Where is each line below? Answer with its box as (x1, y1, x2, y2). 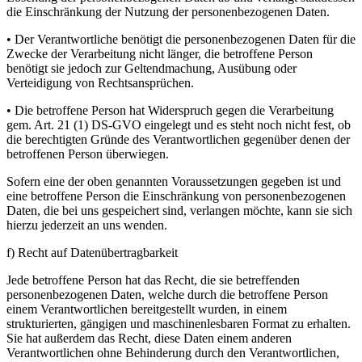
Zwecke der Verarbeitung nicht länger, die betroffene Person (6, 47, 313, 61)
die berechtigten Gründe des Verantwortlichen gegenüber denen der (6, 133, 350, 147)
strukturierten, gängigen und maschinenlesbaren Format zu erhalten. (6, 317, 351, 331)
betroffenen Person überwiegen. (6, 147, 169, 162)
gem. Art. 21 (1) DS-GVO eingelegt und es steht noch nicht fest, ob (6, 118, 351, 133)
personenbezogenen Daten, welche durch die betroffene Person (6, 288, 328, 302)
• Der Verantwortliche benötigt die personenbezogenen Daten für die (6, 32, 356, 47)
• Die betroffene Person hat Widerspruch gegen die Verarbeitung (6, 103, 334, 118)
